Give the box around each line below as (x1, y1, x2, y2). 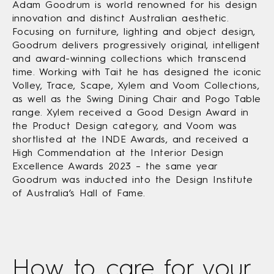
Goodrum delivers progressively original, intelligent (12, 39, 261, 51)
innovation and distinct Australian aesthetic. (12, 12, 229, 24)
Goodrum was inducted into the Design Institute (12, 173, 253, 185)
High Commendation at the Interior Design (12, 146, 224, 158)
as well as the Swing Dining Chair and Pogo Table (12, 92, 261, 105)
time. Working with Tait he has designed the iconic (12, 65, 262, 78)
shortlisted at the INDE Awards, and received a (12, 133, 249, 145)
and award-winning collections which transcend (12, 52, 246, 64)
